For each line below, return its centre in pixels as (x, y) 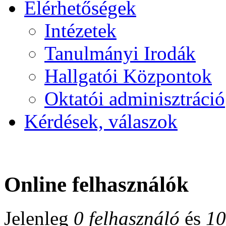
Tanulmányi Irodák (120, 53)
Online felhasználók (96, 184)
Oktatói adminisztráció (135, 98)
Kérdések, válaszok (101, 121)
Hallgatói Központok (128, 76)
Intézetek (80, 30)
